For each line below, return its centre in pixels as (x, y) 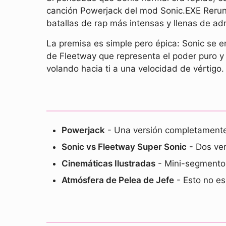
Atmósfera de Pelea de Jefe (118, 180)
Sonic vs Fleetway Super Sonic (124, 147)
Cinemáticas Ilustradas (108, 163)
